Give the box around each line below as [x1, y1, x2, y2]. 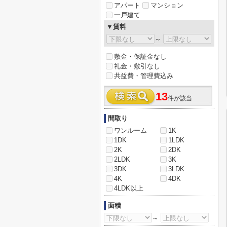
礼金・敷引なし [114, 62, 160, 70]
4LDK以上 [114, 184, 143, 192]
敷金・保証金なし [114, 53, 167, 60]
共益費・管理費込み [114, 72, 173, 80]
